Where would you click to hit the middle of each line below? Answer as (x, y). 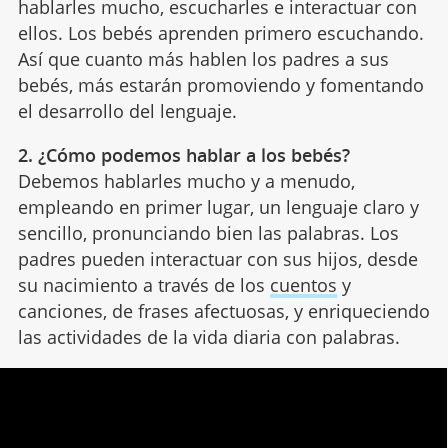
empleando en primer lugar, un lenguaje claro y (218, 207)
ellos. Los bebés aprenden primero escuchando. (220, 33)
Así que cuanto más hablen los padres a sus (203, 59)
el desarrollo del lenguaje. (127, 111)
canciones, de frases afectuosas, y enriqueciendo (223, 311)
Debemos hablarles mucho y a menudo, (186, 181)
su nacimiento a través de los (143, 285)
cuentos (303, 285)
